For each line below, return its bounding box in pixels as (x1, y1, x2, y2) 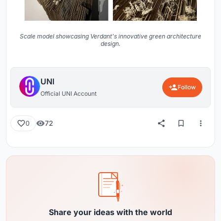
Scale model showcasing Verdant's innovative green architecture (20, 32, 201, 40)
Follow (178, 83, 196, 91)
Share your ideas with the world (49, 207, 172, 217)
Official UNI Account (40, 89, 97, 97)
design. (101, 39, 120, 47)
